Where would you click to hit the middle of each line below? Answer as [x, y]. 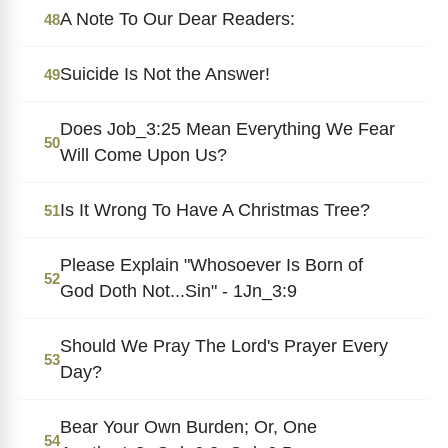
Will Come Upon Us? [143, 154]
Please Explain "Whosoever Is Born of [211, 264]
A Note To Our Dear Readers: [177, 18]
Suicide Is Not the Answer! [165, 73]
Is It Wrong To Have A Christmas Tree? [215, 209]
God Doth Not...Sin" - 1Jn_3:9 [178, 290]
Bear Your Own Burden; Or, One [188, 426]
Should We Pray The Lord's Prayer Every [224, 345]
